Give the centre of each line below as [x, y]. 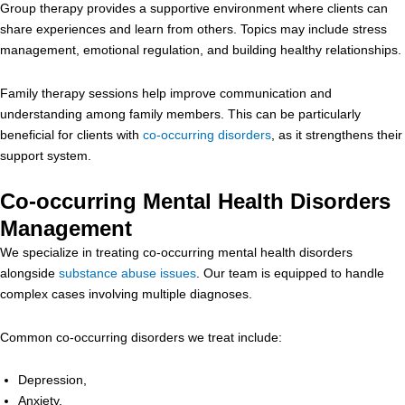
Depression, [54, 380]
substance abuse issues [127, 273]
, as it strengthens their [337, 134]
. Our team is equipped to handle [290, 273]
